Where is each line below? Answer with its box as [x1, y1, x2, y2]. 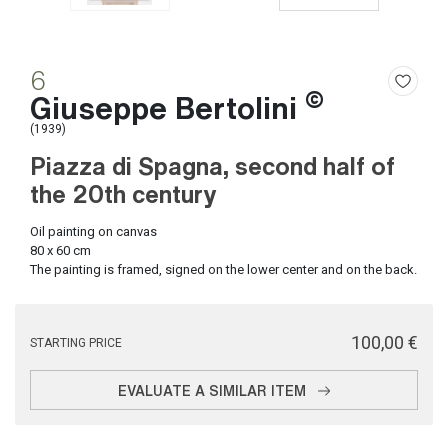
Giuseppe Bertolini [30, 86, 305, 127]
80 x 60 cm [30, 243, 91, 258]
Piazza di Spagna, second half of [30, 148, 395, 181]
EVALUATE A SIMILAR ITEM [117, 379, 306, 400]
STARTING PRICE [30, 336, 122, 350]
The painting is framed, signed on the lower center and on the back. [30, 262, 417, 277]
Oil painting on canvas [30, 224, 157, 239]
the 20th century [30, 176, 216, 209]
